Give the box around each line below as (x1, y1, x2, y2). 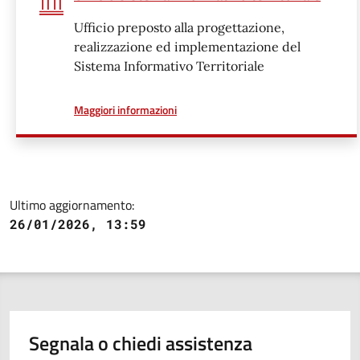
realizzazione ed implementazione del (74, 39, 301, 55)
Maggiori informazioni (74, 101, 177, 118)
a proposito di (176, 100, 241, 117)
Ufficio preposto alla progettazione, (74, 19, 284, 35)
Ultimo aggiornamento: (10, 195, 134, 215)
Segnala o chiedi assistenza (29, 329, 252, 358)
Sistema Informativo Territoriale (74, 58, 264, 74)
